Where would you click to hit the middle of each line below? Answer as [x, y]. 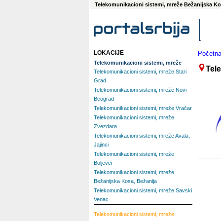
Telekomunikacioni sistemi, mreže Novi [140, 90]
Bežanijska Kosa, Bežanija [125, 181]
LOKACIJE [109, 53]
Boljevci [103, 163]
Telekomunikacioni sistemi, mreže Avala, [142, 136]
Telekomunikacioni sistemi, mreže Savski [143, 190]
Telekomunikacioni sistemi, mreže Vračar [143, 108]
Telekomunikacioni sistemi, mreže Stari [140, 72]
